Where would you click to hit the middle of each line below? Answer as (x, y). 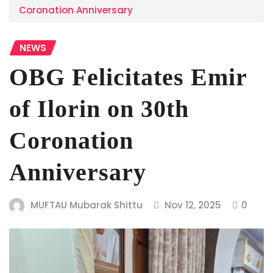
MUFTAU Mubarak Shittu (86, 205)
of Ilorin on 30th (99, 109)
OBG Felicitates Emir (128, 77)
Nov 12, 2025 (193, 205)
